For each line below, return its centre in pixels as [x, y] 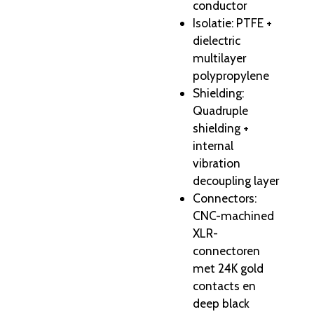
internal [213, 146]
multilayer [219, 58]
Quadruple [220, 111]
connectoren [226, 251]
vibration [217, 163]
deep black [221, 303]
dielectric [217, 41]
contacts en [224, 286]
